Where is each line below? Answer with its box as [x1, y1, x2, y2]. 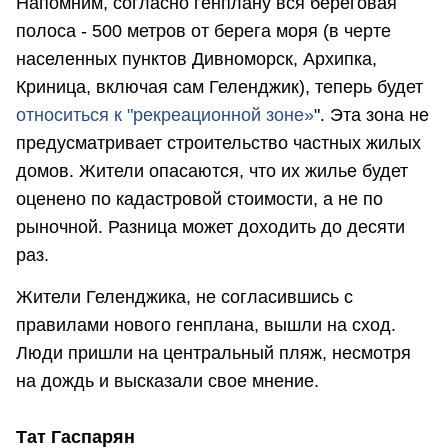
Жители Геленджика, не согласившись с [16, 286, 353, 307]
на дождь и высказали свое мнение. [16, 370, 324, 391]
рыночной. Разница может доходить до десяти [16, 217, 405, 238]
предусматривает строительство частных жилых [16, 133, 421, 154]
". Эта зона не [314, 105, 429, 126]
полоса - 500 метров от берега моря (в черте [16, 21, 391, 42]
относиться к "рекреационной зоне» [16, 105, 314, 126]
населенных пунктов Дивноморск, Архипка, [16, 49, 377, 70]
